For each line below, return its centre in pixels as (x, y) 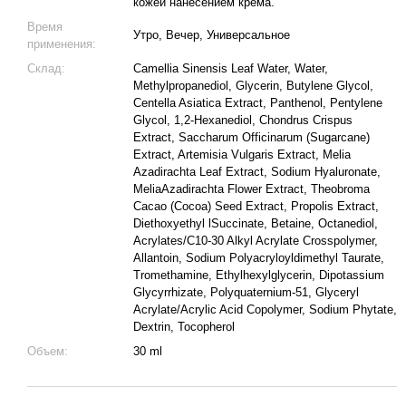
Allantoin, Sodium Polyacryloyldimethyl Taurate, (259, 258)
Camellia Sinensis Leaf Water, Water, (231, 68)
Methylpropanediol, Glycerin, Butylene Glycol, (253, 86)
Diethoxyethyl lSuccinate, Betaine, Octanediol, (256, 223)
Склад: (46, 68)
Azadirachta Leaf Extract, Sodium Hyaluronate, (257, 172)
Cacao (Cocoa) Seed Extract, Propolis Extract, (256, 206)
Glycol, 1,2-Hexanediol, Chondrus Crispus (243, 120)
